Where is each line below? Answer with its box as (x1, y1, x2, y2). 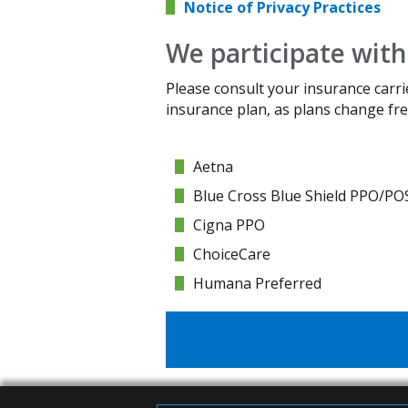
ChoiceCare (193, 244, 270, 264)
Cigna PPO (193, 215, 265, 235)
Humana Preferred (193, 273, 321, 293)
